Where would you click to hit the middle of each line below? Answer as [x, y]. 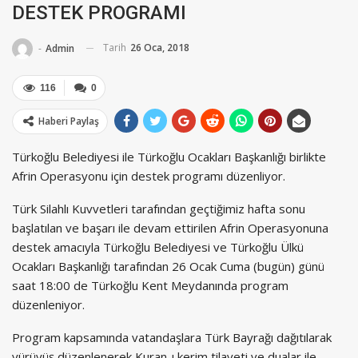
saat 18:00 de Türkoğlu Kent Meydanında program [150, 285]
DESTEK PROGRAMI [99, 13]
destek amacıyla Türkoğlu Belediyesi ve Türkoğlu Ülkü [158, 247]
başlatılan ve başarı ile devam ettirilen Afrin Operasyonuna [170, 227]
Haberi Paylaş [69, 121]
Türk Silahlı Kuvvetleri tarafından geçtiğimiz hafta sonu [159, 208]
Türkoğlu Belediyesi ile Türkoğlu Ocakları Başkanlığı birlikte [169, 156]
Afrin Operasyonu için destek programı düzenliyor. [149, 175]
